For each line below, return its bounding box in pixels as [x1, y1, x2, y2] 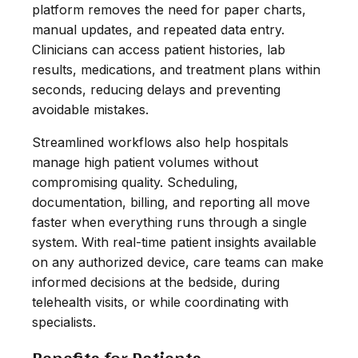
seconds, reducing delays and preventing [32, 81, 280, 97]
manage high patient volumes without [32, 153, 258, 170]
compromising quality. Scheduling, [32, 173, 238, 190]
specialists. [32, 313, 96, 330]
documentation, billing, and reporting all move [32, 193, 310, 210]
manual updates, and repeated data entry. [32, 21, 284, 38]
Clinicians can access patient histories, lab [32, 41, 285, 58]
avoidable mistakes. [32, 101, 149, 117]
